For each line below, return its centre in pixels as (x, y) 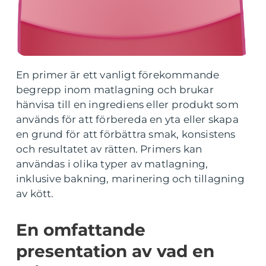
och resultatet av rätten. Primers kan (109, 149)
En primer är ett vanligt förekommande (118, 75)
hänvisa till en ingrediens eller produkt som (127, 104)
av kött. (35, 194)
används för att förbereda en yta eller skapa (127, 119)
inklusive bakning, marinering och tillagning (130, 179)
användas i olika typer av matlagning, (112, 164)
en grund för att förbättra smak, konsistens (126, 134)
